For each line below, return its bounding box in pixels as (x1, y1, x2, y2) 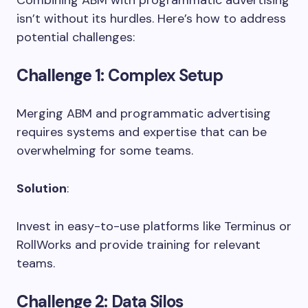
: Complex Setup (100, 64, 223, 86)
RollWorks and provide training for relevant (16, 236, 261, 253)
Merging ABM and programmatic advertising (16, 104, 271, 122)
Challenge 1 (16, 64, 101, 86)
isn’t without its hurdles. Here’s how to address (16, 10, 286, 27)
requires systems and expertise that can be (16, 123, 267, 140)
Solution (16, 179, 67, 197)
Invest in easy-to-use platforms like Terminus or (16, 217, 291, 234)
